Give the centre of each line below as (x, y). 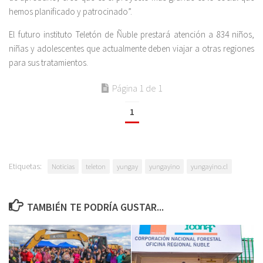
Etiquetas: (25, 166)
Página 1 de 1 (137, 88)
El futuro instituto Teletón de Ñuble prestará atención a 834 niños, (131, 35)
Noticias (63, 167)
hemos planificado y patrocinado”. (70, 12)
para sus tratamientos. (48, 63)
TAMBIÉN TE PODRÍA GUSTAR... (95, 207)
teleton (96, 167)
